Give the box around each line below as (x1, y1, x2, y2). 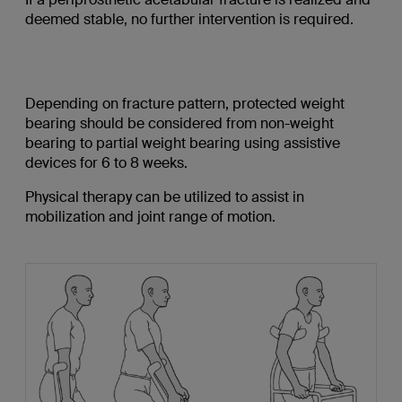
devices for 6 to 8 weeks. (24, 153, 188, 173)
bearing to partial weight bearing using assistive (24, 134, 340, 153)
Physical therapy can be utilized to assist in (24, 188, 304, 207)
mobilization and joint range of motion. (24, 207, 275, 227)
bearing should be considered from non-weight (24, 114, 334, 134)
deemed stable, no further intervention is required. (24, 10, 354, 30)
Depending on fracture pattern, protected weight (24, 94, 345, 114)
